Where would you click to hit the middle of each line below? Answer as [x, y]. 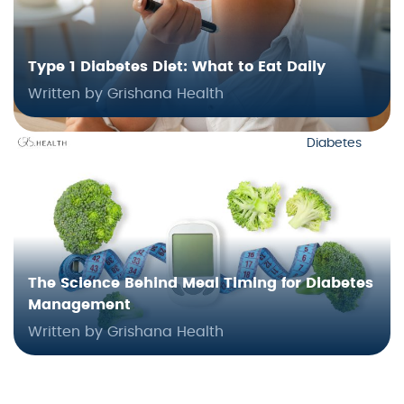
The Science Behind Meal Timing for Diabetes [201, 283]
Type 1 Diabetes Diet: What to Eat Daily [177, 66]
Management [79, 304]
